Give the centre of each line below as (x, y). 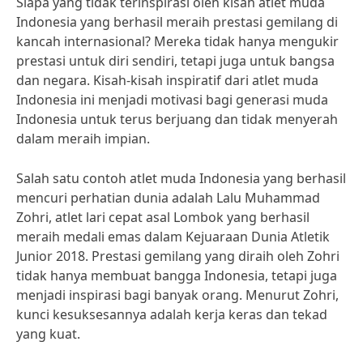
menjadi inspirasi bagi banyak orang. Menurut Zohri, (177, 295)
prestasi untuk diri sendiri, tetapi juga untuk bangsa (175, 61)
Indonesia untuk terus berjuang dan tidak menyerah (177, 119)
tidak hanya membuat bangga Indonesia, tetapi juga (177, 275)
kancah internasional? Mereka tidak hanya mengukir (177, 41)
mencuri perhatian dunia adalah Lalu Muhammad (168, 198)
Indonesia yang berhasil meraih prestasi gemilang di (177, 22)
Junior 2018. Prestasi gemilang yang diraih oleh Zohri (178, 256)
